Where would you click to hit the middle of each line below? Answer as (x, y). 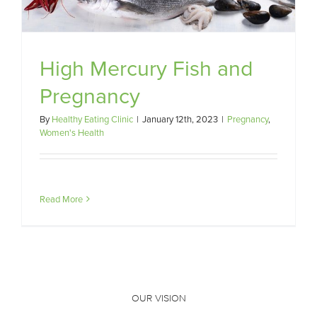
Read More (61, 199)
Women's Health (72, 133)
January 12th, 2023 (180, 119)
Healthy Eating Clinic (92, 119)
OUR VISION (158, 299)
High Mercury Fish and (146, 68)
